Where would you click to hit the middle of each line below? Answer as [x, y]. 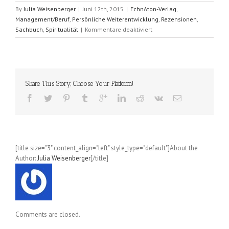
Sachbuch [29, 29]
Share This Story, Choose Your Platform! [79, 83]
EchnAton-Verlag [153, 9]
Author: [26, 158]
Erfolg [160, 80]
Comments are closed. [48, 214]
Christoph [165, 121]
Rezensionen [179, 19]
